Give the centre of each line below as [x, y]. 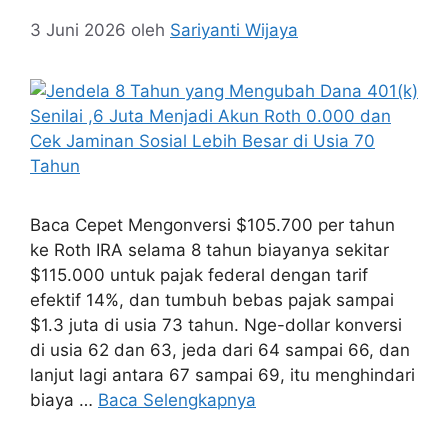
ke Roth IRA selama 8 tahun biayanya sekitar [209, 250]
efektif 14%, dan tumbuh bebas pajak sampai [212, 300]
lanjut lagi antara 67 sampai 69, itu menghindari [222, 375]
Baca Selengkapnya [177, 400]
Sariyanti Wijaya [234, 30]
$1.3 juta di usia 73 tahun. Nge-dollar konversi [216, 325]
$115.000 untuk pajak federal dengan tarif [199, 275]
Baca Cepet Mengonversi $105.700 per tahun [212, 225]
